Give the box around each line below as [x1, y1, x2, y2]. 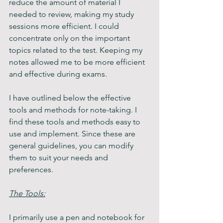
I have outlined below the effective [9, 93, 133, 103]
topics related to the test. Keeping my [9, 45, 144, 55]
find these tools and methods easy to [9, 117, 142, 126]
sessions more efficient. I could [9, 21, 121, 31]
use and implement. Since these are [9, 129, 137, 138]
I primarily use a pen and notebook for [9, 213, 146, 222]
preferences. [9, 165, 53, 174]
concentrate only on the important [9, 33, 132, 43]
